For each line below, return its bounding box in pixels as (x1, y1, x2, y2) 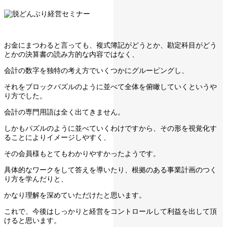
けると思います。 (4, 216, 61, 225)
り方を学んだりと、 (4, 175, 68, 183)
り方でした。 (4, 92, 47, 100)
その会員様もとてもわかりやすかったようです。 (4, 149, 160, 158)
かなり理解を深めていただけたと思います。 (4, 191, 146, 200)
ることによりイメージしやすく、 (4, 133, 110, 142)
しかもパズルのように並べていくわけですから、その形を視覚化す (4, 124, 217, 133)
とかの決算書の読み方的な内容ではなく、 (4, 50, 139, 59)
